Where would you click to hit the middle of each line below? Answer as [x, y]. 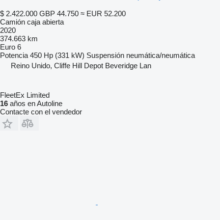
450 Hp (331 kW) [57, 55]
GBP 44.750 [59, 13]
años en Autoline [35, 103]
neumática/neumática [161, 55]
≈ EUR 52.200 [103, 13]
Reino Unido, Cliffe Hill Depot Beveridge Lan [81, 65]
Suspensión [105, 55]
